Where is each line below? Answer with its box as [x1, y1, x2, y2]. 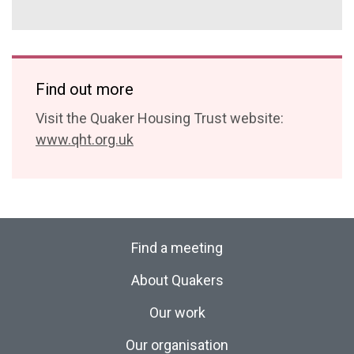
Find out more [36, 80, 134, 99]
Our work [149, 304, 205, 321]
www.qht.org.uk [36, 131, 134, 148]
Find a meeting [131, 239, 223, 256]
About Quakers [130, 272, 224, 288]
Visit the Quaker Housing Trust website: [36, 110, 284, 126]
